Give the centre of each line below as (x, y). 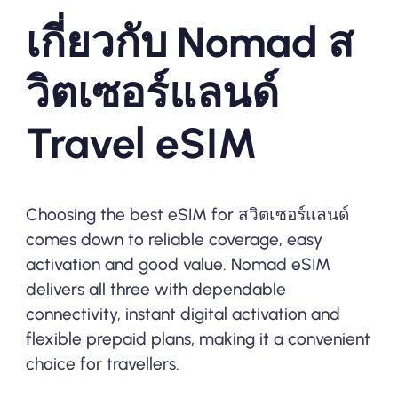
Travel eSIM (141, 143)
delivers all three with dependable (155, 289)
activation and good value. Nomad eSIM (178, 264)
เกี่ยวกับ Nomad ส (189, 42)
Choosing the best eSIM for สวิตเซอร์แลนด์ (187, 214)
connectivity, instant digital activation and (183, 314)
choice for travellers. (102, 363)
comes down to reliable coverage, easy (174, 239)
